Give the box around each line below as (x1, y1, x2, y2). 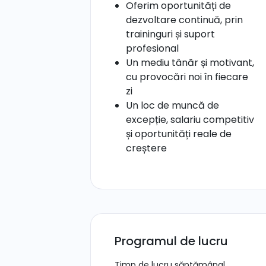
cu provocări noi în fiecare (126, 70, 249, 84)
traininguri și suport (126, 27, 216, 41)
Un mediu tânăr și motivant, (126, 56, 255, 69)
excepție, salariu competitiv (126, 113, 255, 126)
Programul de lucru (115, 233, 228, 249)
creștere (126, 141, 167, 155)
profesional (126, 42, 179, 55)
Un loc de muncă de (126, 99, 220, 112)
